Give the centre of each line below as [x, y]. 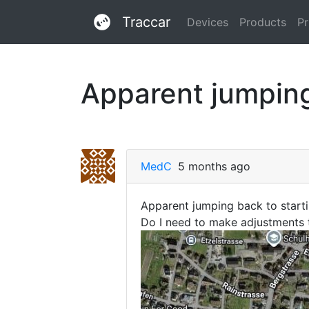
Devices [208, 22]
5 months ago [214, 166]
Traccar [146, 22]
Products [263, 22]
